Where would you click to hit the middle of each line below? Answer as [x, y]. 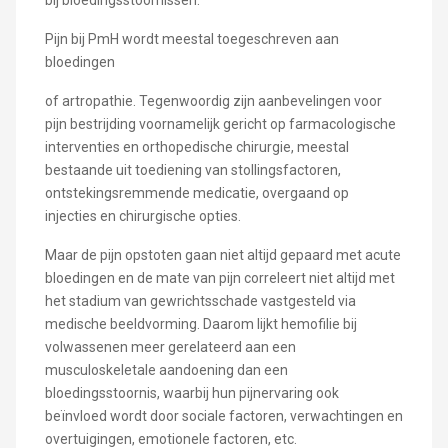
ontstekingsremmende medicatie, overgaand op [196, 193]
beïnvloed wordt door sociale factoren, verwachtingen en [223, 416]
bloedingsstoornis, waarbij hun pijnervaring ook [191, 393]
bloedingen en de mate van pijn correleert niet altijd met [219, 278]
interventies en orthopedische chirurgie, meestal [196, 147]
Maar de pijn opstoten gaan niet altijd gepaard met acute [222, 255]
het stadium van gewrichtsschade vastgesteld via [200, 301]
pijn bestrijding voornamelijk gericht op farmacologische [220, 124]
